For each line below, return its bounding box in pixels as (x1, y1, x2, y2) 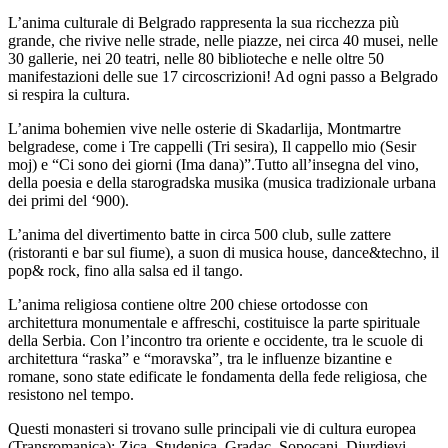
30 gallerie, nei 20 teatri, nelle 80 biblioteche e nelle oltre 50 (8, 49, 384, 67)
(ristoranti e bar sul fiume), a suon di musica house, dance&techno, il (8, 243, 439, 261)
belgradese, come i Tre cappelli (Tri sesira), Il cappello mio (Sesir (8, 137, 416, 155)
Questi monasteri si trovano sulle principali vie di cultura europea (8, 419, 416, 437)
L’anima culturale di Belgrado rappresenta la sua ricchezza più (8, 13, 399, 31)
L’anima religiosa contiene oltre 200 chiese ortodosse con (8, 295, 368, 313)
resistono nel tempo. (8, 385, 134, 403)
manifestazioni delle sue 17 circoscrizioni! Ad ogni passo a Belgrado (8, 67, 438, 85)
